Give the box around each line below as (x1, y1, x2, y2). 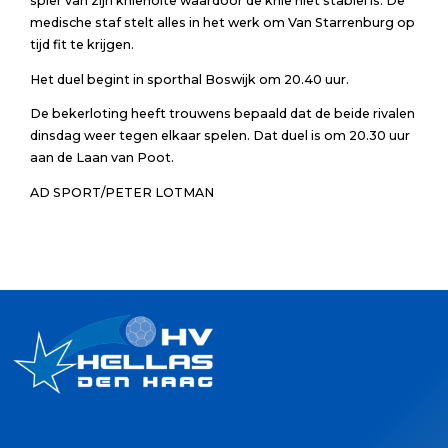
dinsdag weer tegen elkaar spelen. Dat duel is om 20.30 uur (29, 128, 410, 144)
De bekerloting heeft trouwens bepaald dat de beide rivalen (29, 106, 415, 122)
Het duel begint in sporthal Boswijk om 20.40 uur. (29, 71, 349, 87)
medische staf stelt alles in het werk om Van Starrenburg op (29, 14, 415, 30)
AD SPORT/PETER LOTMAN (29, 184, 214, 200)
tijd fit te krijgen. (29, 36, 134, 52)
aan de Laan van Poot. (29, 150, 174, 166)
